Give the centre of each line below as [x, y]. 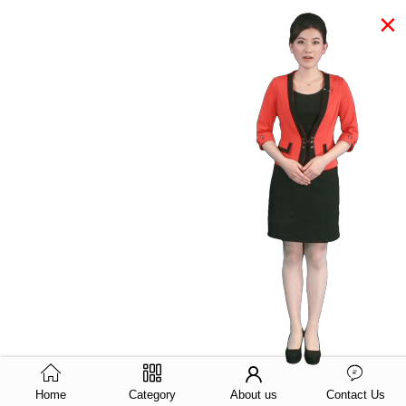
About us [254, 395]
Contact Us [355, 395]
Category [152, 395]
